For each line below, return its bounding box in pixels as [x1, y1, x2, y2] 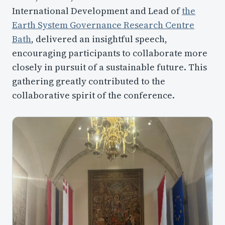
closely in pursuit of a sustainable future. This [12, 60, 207, 73]
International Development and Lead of [12, 4, 182, 17]
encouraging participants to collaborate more [12, 46, 207, 59]
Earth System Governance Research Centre [12, 18, 194, 31]
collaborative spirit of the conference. [12, 88, 175, 101]
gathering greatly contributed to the [12, 74, 165, 87]
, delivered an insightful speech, [31, 32, 167, 45]
